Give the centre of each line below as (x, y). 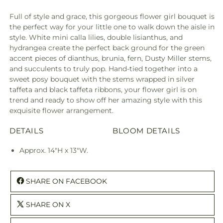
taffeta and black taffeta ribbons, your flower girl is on (103, 90)
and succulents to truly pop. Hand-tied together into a (104, 69)
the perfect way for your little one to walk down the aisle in (112, 27)
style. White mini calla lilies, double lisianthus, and (96, 37)
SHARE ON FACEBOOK (66, 181)
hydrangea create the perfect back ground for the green (107, 48)
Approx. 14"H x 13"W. (54, 150)
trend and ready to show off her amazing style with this (106, 100)
